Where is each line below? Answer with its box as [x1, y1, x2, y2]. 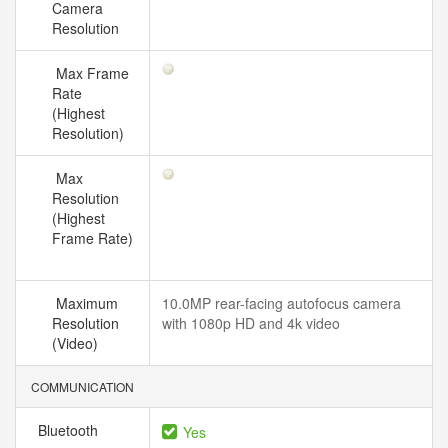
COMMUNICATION [28, 378, 134, 395]
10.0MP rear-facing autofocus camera [162, 293, 401, 313]
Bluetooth [34, 420, 106, 440]
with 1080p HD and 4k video [162, 313, 340, 333]
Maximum [52, 293, 118, 313]
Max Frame [52, 63, 129, 83]
